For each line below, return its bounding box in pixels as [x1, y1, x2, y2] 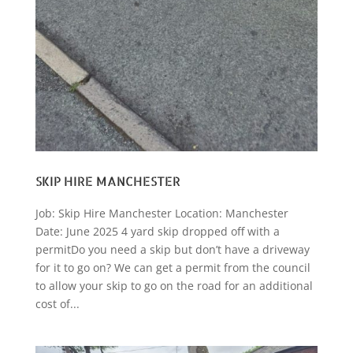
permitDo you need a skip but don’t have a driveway [35, 242, 310, 258]
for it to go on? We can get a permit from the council [35, 260, 310, 276]
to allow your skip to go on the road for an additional [35, 278, 313, 294]
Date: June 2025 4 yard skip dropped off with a [35, 224, 280, 240]
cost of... [35, 296, 80, 312]
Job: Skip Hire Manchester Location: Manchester [35, 206, 288, 221]
